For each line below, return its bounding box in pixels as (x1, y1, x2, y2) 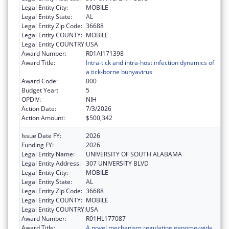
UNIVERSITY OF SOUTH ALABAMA (86, 149, 182, 158)
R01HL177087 (86, 214, 126, 223)
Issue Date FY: (21, 131, 61, 140)
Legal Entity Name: (21, 149, 75, 158)
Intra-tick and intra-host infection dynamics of (86, 58, 214, 67)
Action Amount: (21, 113, 65, 122)
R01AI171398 (86, 49, 124, 58)
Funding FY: (21, 140, 54, 149)
